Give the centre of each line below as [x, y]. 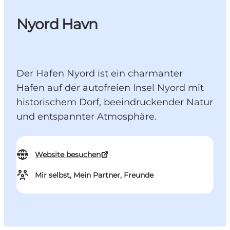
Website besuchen [68, 155]
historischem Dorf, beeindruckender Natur [115, 102]
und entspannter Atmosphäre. [87, 117]
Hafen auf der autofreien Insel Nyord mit [110, 88]
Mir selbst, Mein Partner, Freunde [94, 175]
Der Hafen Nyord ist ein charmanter [100, 74]
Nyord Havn [57, 24]
